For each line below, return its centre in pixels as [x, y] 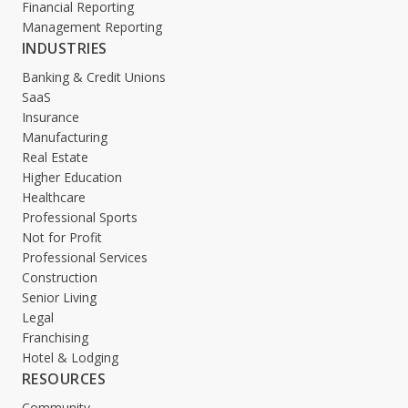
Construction [60, 278]
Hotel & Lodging [70, 358]
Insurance [51, 117]
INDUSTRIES [65, 49]
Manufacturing [65, 138]
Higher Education [72, 178]
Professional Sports [80, 218]
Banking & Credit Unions [94, 77]
